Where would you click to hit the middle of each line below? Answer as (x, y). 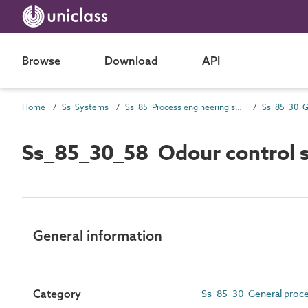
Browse (41, 60)
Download (131, 60)
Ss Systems (85, 107)
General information (98, 235)
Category (57, 293)
